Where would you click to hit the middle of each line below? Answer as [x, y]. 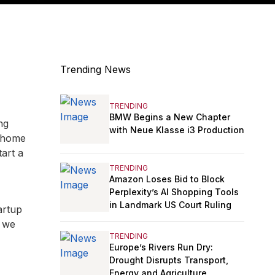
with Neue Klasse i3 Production [177, 130]
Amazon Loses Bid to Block [167, 179]
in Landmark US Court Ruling [170, 204]
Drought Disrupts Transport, [169, 260]
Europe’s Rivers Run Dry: [161, 247]
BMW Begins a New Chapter [170, 117]
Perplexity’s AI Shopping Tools [174, 192]
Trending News [95, 70]
